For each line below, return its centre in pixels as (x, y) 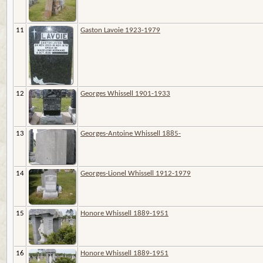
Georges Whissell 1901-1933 (125, 93)
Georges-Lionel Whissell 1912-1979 (136, 173)
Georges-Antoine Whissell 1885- (131, 133)
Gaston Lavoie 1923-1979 (120, 30)
